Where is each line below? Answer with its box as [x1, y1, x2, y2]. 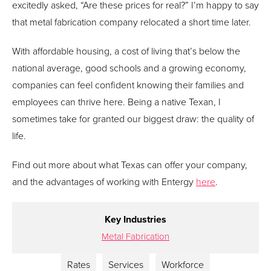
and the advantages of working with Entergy [12, 174, 196, 188]
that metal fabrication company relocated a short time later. [12, 15, 251, 28]
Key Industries [105, 212, 166, 226]
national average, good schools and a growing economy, [12, 60, 246, 74]
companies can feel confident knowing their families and [12, 77, 244, 91]
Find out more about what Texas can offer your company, [12, 157, 247, 171]
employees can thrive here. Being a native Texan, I [12, 94, 221, 108]
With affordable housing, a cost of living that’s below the [12, 44, 240, 57]
